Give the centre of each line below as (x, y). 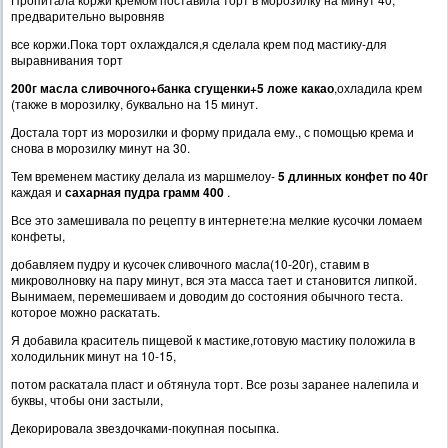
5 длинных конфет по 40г (351, 176)
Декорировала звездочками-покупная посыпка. (145, 428)
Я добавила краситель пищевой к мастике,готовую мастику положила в (213, 340)
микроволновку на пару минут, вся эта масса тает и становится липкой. (214, 280)
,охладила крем (378, 88)
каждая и (38, 192)
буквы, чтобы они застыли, (87, 400)
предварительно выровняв (87, 16)
